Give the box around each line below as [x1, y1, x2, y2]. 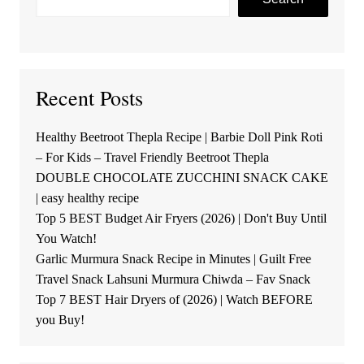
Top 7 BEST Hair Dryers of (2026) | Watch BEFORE [35, 292, 313, 307]
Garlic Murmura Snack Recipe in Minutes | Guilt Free [35, 252, 311, 266]
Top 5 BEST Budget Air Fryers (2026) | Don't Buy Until [35, 211, 327, 226]
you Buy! [35, 313, 84, 327]
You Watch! [35, 232, 97, 246]
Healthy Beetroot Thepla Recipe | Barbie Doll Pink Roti [35, 130, 323, 145]
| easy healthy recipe [35, 191, 139, 206]
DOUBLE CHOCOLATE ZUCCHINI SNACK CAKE [35, 171, 328, 185]
